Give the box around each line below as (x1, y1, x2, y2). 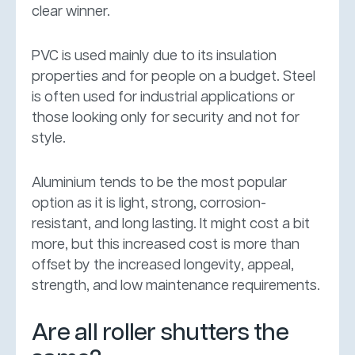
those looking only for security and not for (32, 110, 300, 125)
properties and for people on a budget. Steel (32, 69, 315, 84)
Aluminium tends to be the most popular (32, 175, 287, 190)
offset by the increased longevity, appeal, (32, 258, 294, 273)
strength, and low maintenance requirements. (32, 278, 320, 293)
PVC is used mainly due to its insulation (32, 48, 277, 63)
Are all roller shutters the (32, 320, 288, 345)
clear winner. (32, 4, 110, 19)
